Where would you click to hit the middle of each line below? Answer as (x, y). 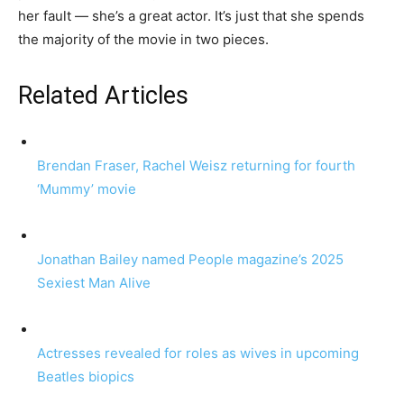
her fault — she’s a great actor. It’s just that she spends (191, 16)
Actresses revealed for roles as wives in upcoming (198, 353)
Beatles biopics (86, 376)
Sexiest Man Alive (94, 283)
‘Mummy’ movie (87, 189)
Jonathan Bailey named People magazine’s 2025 (190, 259)
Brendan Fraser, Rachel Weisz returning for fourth (196, 165)
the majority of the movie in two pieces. (143, 39)
